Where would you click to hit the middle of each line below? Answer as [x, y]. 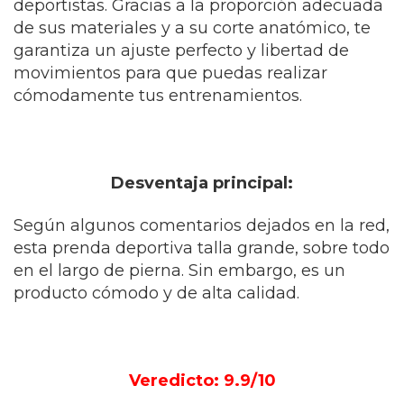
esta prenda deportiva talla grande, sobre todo [202, 248]
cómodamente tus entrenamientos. [158, 96]
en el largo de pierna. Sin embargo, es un [179, 271]
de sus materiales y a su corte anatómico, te [192, 28]
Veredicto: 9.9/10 [202, 381]
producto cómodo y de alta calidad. [156, 293]
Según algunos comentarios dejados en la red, [202, 225]
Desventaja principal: [202, 183]
